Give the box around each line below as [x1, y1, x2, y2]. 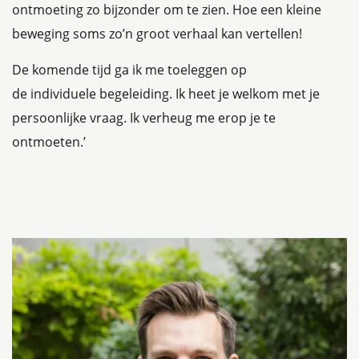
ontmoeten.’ [12, 133, 86, 151]
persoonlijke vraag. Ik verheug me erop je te [12, 109, 276, 127]
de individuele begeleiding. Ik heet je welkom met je [12, 85, 320, 103]
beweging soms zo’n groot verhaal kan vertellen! [12, 25, 305, 42]
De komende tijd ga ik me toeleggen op [12, 61, 247, 79]
